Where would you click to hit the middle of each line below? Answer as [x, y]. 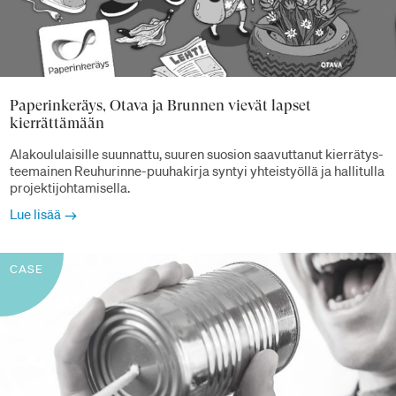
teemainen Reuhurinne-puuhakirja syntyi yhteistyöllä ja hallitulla [197, 171]
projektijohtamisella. [70, 188]
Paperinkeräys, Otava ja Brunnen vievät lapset [160, 105]
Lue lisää [35, 214]
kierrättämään [57, 122]
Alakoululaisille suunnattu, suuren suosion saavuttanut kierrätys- [197, 154]
